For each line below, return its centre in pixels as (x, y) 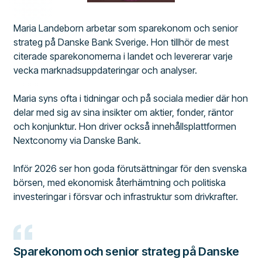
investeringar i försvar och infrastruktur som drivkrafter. (126, 197)
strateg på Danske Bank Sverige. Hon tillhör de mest (121, 42)
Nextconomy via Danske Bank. (77, 141)
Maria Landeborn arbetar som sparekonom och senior (126, 28)
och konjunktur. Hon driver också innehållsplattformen (125, 127)
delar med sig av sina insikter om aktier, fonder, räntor (124, 113)
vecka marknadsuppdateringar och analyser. (106, 70)
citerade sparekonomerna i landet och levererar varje (123, 56)
